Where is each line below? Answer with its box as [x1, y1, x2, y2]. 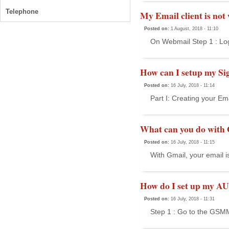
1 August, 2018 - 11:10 [171, 26, 218, 31]
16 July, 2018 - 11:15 [171, 139, 215, 145]
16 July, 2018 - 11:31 [171, 196, 215, 201]
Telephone [6, 8, 38, 15]
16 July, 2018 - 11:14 [171, 82, 215, 88]
